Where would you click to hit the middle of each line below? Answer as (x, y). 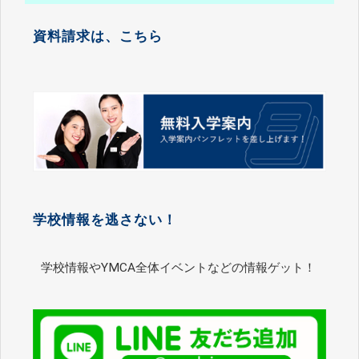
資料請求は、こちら (98, 36)
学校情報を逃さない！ (105, 220)
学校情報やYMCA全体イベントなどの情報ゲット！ (178, 267)
